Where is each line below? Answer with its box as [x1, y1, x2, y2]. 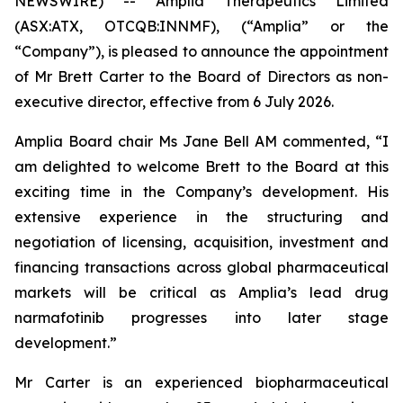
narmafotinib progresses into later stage [14, 309, 389, 327]
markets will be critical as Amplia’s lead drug [14, 283, 389, 301]
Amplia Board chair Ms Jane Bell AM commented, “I [14, 132, 389, 150]
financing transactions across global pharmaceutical [14, 258, 389, 276]
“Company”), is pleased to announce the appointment [14, 42, 389, 60]
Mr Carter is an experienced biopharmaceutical [14, 373, 389, 391]
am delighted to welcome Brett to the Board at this [14, 157, 389, 175]
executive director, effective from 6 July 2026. [14, 93, 334, 111]
